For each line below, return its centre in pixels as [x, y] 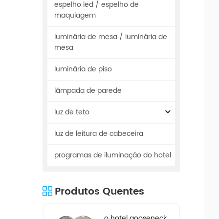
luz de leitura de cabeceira [99, 133]
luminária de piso [83, 69]
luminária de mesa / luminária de [111, 37]
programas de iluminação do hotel [113, 155]
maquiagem [75, 15]
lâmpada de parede [88, 90]
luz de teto [72, 112]
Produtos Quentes [99, 192]
